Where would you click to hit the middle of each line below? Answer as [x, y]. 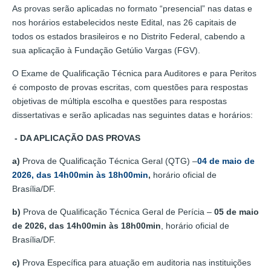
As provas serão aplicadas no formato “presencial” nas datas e [132, 8]
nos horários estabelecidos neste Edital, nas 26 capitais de [124, 22]
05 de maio [237, 211]
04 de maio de [226, 161]
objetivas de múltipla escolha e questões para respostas [119, 101]
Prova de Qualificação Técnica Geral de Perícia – [119, 211]
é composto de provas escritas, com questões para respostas [130, 87]
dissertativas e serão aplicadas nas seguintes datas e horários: [132, 115]
